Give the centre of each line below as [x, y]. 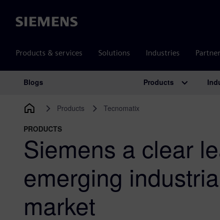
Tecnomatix [121, 108]
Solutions [114, 53]
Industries [163, 53]
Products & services [49, 53]
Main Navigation [68, 93]
